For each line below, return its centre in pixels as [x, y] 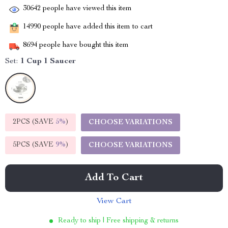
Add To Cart [114, 178]
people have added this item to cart [97, 27]
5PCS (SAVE [34, 145]
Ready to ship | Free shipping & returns [118, 221]
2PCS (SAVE [34, 122]
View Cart [114, 202]
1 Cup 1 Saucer [48, 62]
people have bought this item [83, 46]
